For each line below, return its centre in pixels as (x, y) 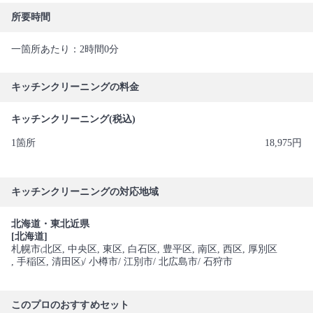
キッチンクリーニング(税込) (73, 119)
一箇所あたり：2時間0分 (65, 49)
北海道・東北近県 (50, 224)
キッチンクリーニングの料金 (75, 87)
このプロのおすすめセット (70, 305)
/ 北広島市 (175, 262)
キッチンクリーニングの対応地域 (85, 192)
